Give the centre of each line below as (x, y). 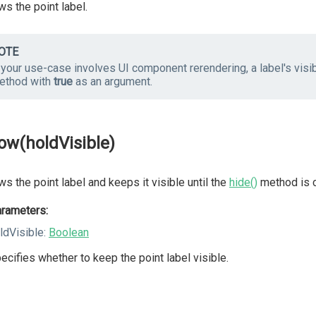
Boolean (69, 232)
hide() (243, 182)
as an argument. (113, 81)
